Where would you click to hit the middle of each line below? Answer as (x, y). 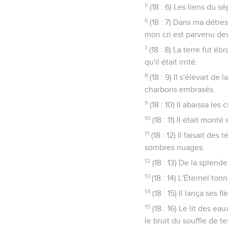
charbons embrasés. (180, 89)
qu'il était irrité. (171, 62)
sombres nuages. (175, 147)
